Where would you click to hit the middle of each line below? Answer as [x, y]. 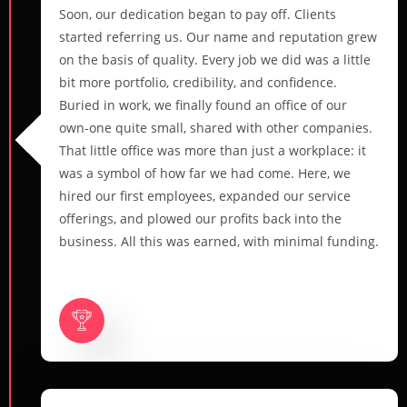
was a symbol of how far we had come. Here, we [205, 173]
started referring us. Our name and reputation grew [218, 36]
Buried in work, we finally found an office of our [203, 104]
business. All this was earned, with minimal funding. [219, 241]
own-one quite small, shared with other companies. [216, 127]
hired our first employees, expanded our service [205, 195]
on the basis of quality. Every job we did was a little [215, 59]
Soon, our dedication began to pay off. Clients [198, 14]
